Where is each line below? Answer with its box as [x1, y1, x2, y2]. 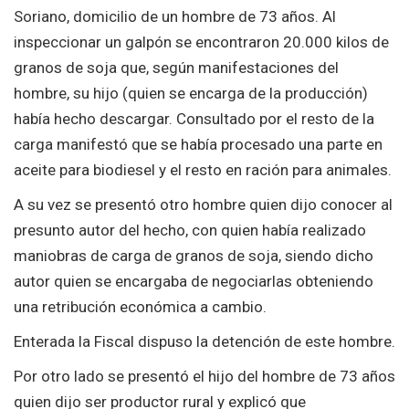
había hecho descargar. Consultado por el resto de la [14, 109, 374, 128]
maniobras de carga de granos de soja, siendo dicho [14, 246, 373, 265]
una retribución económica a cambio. [14, 297, 267, 316]
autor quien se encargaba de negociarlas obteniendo [14, 271, 373, 290]
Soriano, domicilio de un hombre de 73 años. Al [14, 6, 336, 26]
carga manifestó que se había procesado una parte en [14, 134, 383, 153]
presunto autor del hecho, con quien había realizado [14, 220, 366, 239]
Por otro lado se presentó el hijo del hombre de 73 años [14, 366, 395, 385]
